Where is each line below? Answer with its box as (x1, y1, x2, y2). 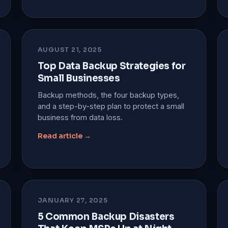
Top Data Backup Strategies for (37, 60, 186, 72)
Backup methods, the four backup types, (37, 90, 179, 99)
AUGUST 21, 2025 (37, 45, 102, 54)
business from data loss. (37, 112, 123, 122)
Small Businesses (37, 72, 120, 84)
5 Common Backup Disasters (37, 210, 175, 222)
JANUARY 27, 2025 (37, 196, 108, 205)
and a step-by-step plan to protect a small (37, 101, 184, 110)
